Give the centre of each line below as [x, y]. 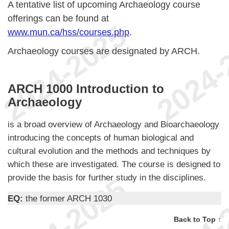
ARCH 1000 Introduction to [86, 88]
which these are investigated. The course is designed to [114, 164]
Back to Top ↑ [198, 219]
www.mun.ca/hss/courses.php [68, 32]
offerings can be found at [58, 18]
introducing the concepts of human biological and [101, 137]
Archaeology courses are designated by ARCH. [104, 51]
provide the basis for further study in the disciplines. [107, 177]
